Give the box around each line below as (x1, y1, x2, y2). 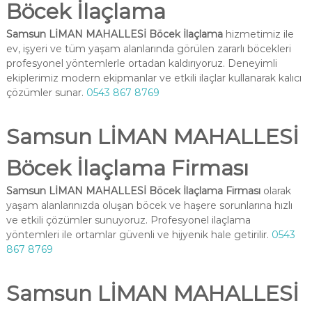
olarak (260, 185, 291, 197)
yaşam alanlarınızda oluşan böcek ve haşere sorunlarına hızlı (6, 199, 292, 212)
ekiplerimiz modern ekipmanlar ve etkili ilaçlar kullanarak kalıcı (6, 72, 302, 84)
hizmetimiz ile (222, 28, 294, 40)
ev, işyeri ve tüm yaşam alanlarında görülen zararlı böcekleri (6, 42, 291, 55)
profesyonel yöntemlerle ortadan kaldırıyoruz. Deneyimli (6, 57, 277, 70)
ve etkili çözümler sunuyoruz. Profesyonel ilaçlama (6, 214, 251, 226)
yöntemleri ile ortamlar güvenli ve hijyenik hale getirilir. (6, 228, 272, 241)
